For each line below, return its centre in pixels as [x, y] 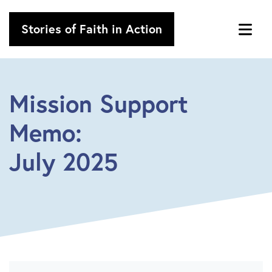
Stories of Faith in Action [92, 29]
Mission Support [99, 103]
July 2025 [63, 161]
